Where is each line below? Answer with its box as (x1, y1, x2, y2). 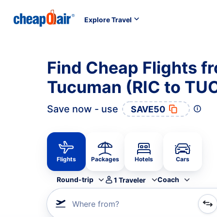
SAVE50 (131, 104, 165, 114)
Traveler (119, 175, 146, 184)
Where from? (72, 199, 119, 209)
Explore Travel (84, 15, 132, 24)
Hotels (135, 155, 153, 163)
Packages (91, 155, 119, 163)
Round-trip (57, 175, 93, 184)
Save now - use (47, 103, 118, 115)
